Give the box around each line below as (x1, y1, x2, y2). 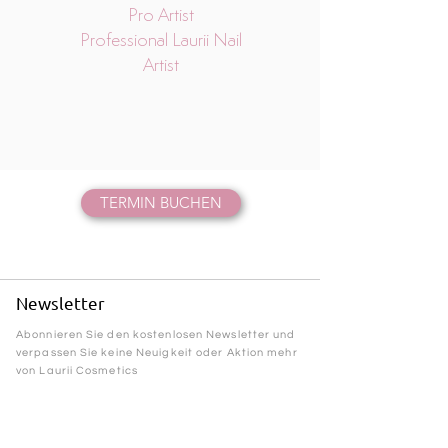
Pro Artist (128, 3, 194, 27)
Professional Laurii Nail (80, 28, 242, 52)
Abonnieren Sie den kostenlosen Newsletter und (16, 329, 296, 341)
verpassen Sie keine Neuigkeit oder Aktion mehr (16, 347, 298, 359)
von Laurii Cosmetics (16, 365, 138, 377)
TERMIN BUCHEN (100, 193, 222, 213)
